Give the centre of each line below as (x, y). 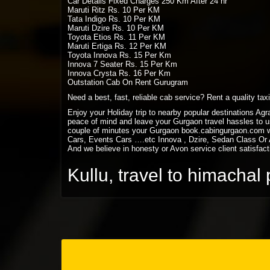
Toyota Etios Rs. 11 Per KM (116, 37)
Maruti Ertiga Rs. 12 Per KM (117, 46)
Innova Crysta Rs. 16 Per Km (119, 73)
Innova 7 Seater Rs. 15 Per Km (122, 64)
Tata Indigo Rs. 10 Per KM (114, 19)
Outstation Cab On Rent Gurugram (128, 82)
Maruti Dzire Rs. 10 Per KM (116, 28)
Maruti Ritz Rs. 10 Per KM (114, 10)
